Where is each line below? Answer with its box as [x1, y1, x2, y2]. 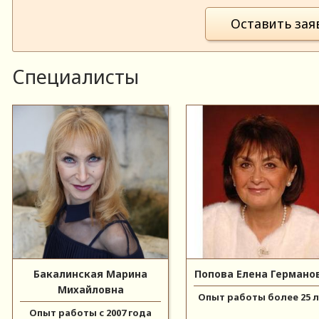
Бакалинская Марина [33, 266, 148, 281]
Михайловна [57, 282, 124, 296]
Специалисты [12, 63, 140, 90]
